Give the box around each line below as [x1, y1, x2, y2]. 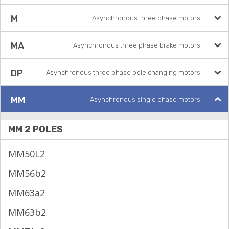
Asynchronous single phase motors [90, 96, 200, 103]
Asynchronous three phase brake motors [73, 41, 200, 49]
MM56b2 [8, 167, 46, 179]
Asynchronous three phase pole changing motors [46, 68, 200, 76]
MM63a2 [8, 187, 45, 199]
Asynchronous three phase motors [92, 14, 200, 22]
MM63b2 [8, 206, 46, 218]
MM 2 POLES [8, 124, 63, 135]
